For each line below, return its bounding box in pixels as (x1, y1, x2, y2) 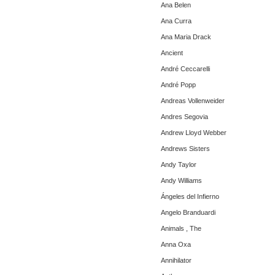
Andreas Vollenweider (161, 97, 225, 104)
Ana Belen (161, 1, 191, 9)
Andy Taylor (161, 161, 196, 168)
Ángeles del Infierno (161, 193, 219, 200)
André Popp (161, 81, 196, 88)
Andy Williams (161, 177, 202, 184)
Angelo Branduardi (161, 209, 215, 216)
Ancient (161, 49, 183, 56)
